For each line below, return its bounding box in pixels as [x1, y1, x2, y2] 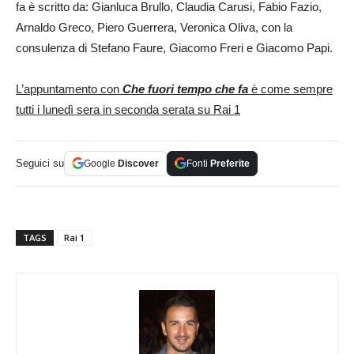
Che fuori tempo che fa [122, 81, 248, 96]
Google [84, 157, 118, 169]
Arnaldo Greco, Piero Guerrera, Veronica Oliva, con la [16, 20, 292, 34]
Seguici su [16, 156, 64, 169]
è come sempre [248, 81, 333, 96]
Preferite [210, 157, 250, 169]
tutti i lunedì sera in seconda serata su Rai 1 [16, 102, 240, 116]
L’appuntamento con [16, 81, 122, 96]
